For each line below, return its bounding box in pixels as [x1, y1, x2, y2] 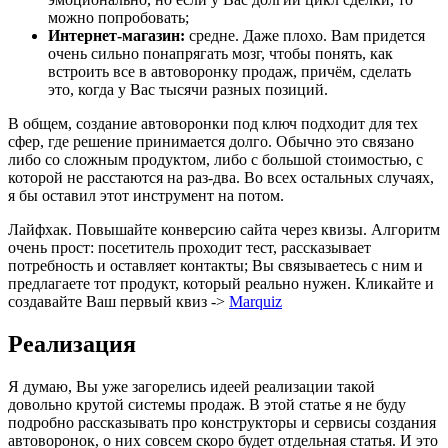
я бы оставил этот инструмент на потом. [8, 186, 284, 204]
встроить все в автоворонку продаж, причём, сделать [48, 62, 411, 80]
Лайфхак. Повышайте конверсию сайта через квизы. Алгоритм [8, 220, 440, 238]
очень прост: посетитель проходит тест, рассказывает [8, 238, 371, 256]
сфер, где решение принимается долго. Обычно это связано [8, 132, 414, 150]
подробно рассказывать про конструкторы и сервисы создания [8, 413, 436, 431]
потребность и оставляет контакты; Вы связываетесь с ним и [8, 256, 423, 274]
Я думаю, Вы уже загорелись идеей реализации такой [8, 377, 375, 395]
